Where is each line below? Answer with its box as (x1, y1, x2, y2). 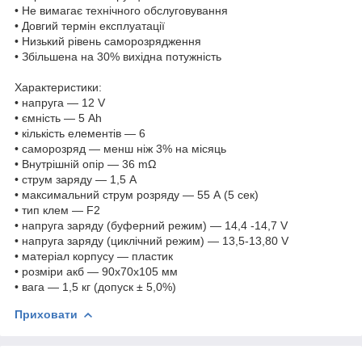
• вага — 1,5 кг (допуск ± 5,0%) (15, 280, 176, 293)
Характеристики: (15, 80, 102, 94)
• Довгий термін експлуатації (15, 19, 165, 32)
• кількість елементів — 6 (15, 126, 145, 140)
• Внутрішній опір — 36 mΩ (15, 157, 156, 170)
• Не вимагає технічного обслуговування (15, 3, 228, 17)
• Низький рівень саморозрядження (15, 34, 201, 48)
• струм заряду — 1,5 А (15, 172, 137, 186)
